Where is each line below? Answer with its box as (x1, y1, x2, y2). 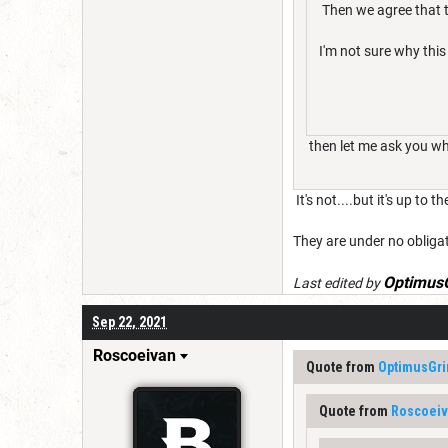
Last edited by (293, 274, 383, 291)
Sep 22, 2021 (92, 313, 167, 330)
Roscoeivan (93, 345, 176, 365)
